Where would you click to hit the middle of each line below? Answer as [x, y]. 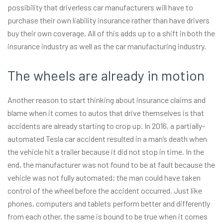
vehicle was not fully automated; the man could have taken [104, 177]
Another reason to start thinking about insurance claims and [107, 100]
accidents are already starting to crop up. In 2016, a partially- [106, 126]
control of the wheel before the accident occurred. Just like [105, 190]
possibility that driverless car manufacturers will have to [100, 7]
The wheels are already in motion [106, 75]
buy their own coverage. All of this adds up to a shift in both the [111, 33]
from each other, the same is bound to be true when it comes [108, 216]
